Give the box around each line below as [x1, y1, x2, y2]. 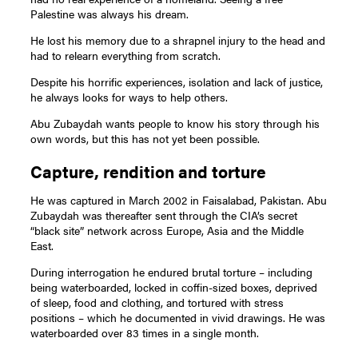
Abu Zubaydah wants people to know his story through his [30, 114, 320, 131]
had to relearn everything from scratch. [30, 46, 225, 63]
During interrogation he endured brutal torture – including [30, 264, 313, 280]
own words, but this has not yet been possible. [30, 129, 261, 146]
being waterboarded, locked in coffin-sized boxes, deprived [30, 279, 318, 296]
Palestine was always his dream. [30, 6, 189, 22]
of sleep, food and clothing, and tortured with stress [30, 294, 284, 311]
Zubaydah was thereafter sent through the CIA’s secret [30, 207, 298, 224]
